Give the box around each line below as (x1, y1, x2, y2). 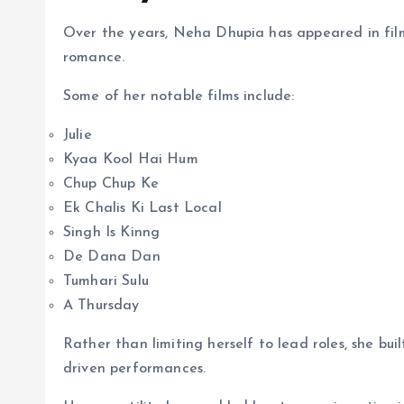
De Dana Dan (63, 249, 161, 264)
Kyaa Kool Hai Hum (63, 151, 198, 167)
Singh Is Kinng (63, 225, 161, 240)
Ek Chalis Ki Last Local (63, 200, 222, 216)
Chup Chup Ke (63, 176, 159, 191)
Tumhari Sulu (63, 273, 149, 289)
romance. (63, 50, 125, 65)
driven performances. (63, 361, 207, 376)
